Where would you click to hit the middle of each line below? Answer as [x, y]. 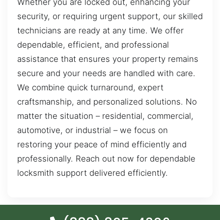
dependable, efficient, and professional [93, 45]
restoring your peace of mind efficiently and [102, 145]
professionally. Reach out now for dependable [106, 159]
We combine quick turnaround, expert [90, 88]
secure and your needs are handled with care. [106, 73]
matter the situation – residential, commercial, [105, 116]
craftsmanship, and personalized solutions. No [107, 102]
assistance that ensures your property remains [108, 59]
